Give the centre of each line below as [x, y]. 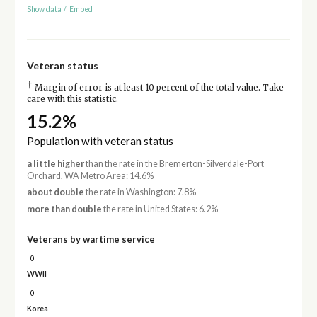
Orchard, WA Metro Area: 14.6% [90, 176]
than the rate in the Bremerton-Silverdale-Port [174, 164]
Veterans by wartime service [91, 239]
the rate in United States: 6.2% [160, 209]
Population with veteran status [100, 141]
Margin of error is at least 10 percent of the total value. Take [158, 87]
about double [55, 192]
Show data [44, 9]
